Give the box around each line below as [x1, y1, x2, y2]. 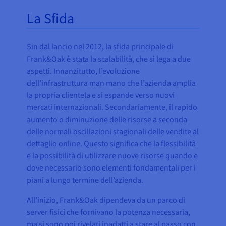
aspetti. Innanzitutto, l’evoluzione [27, 65, 140, 77]
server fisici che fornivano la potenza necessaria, [27, 206, 191, 218]
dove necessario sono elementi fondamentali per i [27, 162, 196, 174]
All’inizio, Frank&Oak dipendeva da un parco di [27, 194, 186, 206]
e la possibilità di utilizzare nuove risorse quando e [27, 150, 198, 161]
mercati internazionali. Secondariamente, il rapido [27, 101, 198, 113]
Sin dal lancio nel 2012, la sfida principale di [27, 41, 174, 52]
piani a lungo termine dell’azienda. [27, 174, 144, 186]
